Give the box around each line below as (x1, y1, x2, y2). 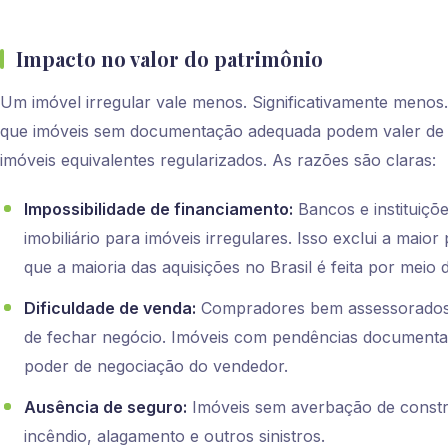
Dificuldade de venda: (24, 298, 196, 319)
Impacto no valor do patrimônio (16, 45, 323, 73)
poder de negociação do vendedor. (24, 356, 288, 377)
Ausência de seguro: (24, 397, 187, 418)
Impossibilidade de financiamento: (24, 199, 293, 220)
